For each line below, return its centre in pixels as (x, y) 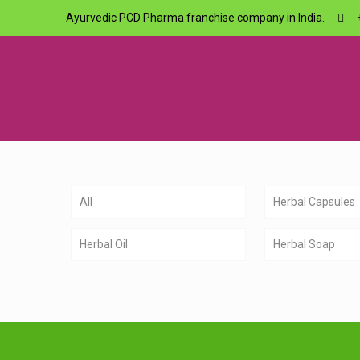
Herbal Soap (305, 244)
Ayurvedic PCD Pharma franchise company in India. (196, 18)
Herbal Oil (104, 244)
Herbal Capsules (315, 201)
